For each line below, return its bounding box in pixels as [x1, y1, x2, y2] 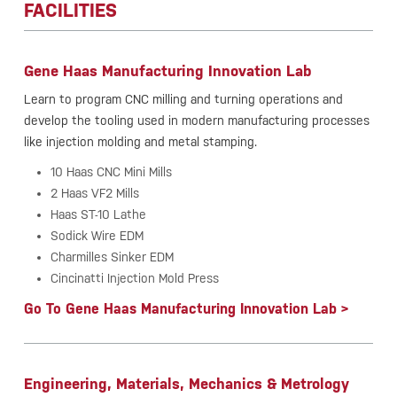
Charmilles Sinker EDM [50, 250, 174, 265]
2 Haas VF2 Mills [50, 186, 139, 201]
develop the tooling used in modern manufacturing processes [23, 113, 370, 128]
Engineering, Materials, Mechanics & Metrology [23, 375, 349, 393]
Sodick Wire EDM [50, 229, 144, 244]
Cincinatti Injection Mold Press [50, 271, 219, 286]
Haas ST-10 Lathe [50, 207, 147, 222]
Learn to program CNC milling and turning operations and [23, 92, 343, 107]
